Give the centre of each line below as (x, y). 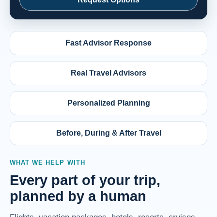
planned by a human (78, 196)
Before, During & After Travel (108, 133)
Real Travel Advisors (108, 73)
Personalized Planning (108, 103)
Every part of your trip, (85, 180)
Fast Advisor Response (108, 43)
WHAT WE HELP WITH (47, 163)
